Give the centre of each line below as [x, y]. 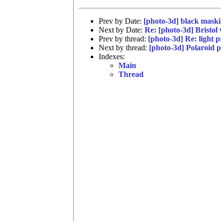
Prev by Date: [121, 21]
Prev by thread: [123, 38]
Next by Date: [122, 30]
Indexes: [112, 56]
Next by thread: [124, 47]
